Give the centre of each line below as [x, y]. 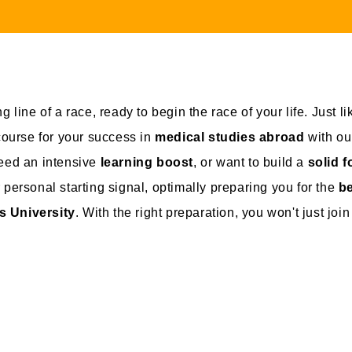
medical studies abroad [230, 137]
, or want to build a [250, 162]
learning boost [147, 162]
